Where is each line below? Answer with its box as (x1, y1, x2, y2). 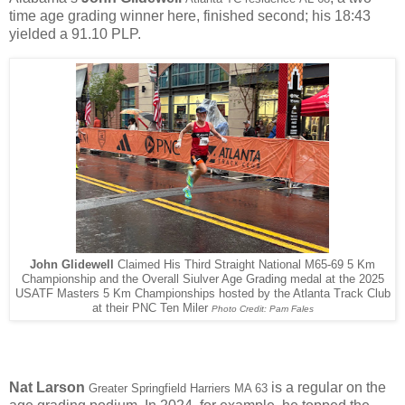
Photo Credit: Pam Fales (211, 304, 314, 315)
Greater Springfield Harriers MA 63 (89, 381, 268, 396)
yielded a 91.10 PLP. (9, 26, 145, 42)
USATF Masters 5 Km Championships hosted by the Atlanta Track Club (14, 287, 391, 301)
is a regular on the (268, 380, 386, 396)
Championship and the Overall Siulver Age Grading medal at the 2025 (21, 273, 384, 287)
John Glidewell (30, 259, 114, 272)
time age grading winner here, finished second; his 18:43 (9, 8, 371, 24)
